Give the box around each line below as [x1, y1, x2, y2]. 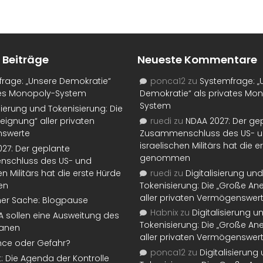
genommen [140, 151, 190, 164]
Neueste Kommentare [137, 52, 257, 67]
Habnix [150, 207, 178, 219]
